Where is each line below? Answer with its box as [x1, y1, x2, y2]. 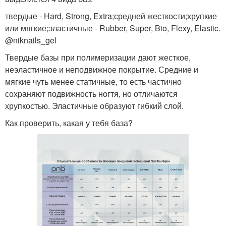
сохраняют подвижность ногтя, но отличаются [5, 88, 178, 100]
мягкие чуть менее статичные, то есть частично [5, 76, 182, 88]
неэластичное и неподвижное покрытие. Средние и [5, 64, 198, 76]
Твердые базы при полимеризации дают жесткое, [5, 51, 191, 64]
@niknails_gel [5, 34, 56, 46]
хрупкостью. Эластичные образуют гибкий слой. [5, 100, 184, 112]
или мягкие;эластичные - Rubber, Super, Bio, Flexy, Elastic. [5, 22, 220, 34]
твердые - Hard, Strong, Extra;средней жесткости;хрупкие [5, 10, 217, 22]
